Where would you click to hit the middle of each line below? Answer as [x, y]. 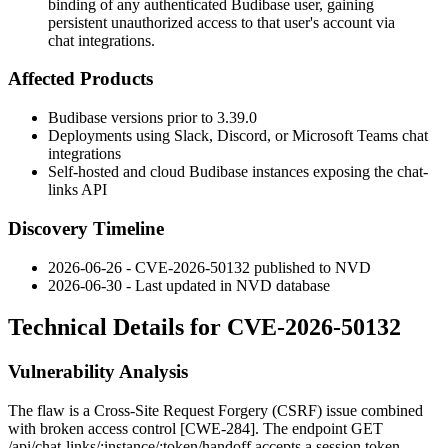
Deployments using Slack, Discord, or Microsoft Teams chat [238, 136]
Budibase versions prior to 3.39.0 [152, 118]
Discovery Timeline [86, 228]
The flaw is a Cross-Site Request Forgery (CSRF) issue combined [215, 411]
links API [77, 190]
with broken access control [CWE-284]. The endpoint [179, 429]
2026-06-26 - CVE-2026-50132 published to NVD [209, 267]
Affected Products [80, 79]
